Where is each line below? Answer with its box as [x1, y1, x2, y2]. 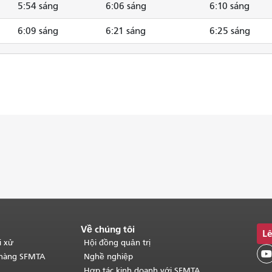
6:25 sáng [209, 25, 250, 37]
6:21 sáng [106, 25, 146, 37]
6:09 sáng [18, 25, 58, 37]
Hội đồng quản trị [83, 237, 151, 248]
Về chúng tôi [80, 223, 135, 235]
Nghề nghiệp [83, 251, 133, 262]
